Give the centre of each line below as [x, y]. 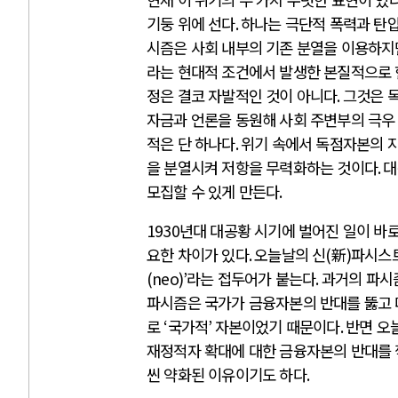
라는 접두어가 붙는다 [251, 279]
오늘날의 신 [290, 255]
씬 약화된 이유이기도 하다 [227, 375]
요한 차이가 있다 [198, 255]
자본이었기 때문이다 [277, 327]
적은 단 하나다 [191, 143]
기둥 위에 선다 [191, 23]
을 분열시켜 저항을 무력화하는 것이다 [262, 167]
